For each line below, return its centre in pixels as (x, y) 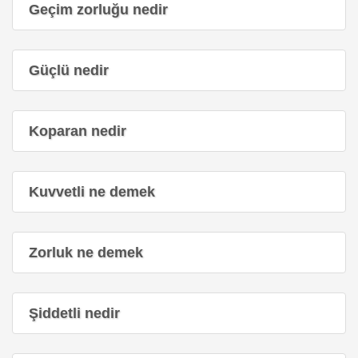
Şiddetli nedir (74, 313)
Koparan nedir (78, 131)
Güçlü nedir (69, 70)
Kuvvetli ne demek (92, 191)
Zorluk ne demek (86, 252)
